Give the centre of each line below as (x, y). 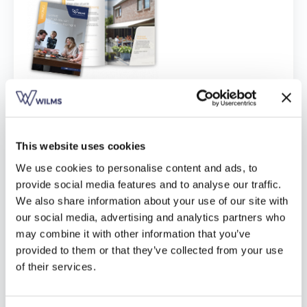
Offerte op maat (212, 15)
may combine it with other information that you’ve (133, 233)
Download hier (115, 111)
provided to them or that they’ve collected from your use (149, 250)
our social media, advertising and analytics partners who (150, 217)
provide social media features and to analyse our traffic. (149, 184)
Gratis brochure (164, 47)
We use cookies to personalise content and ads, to (137, 168)
